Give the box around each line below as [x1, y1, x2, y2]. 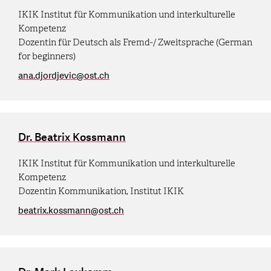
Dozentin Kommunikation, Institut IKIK [18, 185, 184, 197]
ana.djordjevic [18, 69, 76, 82]
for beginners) [18, 50, 76, 62]
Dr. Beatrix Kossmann [18, 129, 126, 145]
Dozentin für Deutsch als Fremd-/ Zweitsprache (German [18, 36, 252, 48]
